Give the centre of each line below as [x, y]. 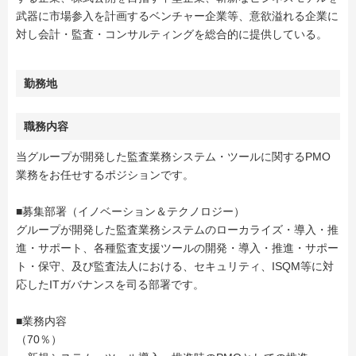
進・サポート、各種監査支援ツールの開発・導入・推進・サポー [177, 248]
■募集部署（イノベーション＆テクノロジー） [130, 211]
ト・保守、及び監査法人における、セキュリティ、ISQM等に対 [175, 266]
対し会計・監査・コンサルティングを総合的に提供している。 [172, 34]
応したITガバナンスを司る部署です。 [110, 284]
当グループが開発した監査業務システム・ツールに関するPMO [173, 157]
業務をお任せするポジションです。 [105, 175]
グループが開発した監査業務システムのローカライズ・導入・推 [177, 230]
